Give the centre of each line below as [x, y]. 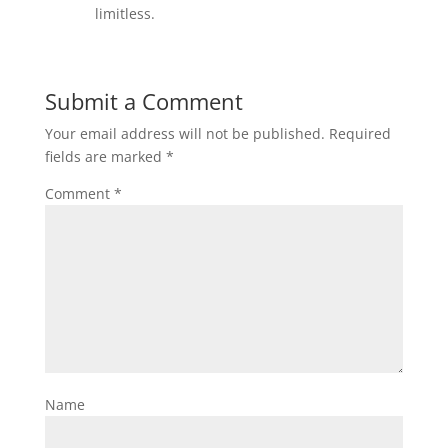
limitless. [124, 13]
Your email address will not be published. [184, 133]
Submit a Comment [143, 101]
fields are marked [105, 156]
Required [359, 133]
